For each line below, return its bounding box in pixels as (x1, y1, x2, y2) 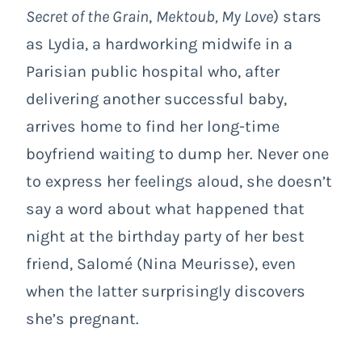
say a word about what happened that (26, 200, 305, 219)
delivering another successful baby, (26, 90, 287, 109)
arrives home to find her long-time (26, 117, 280, 137)
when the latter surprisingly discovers (26, 282, 305, 301)
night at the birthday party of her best (26, 227, 305, 246)
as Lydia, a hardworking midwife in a (26, 35, 293, 54)
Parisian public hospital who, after (26, 62, 280, 82)
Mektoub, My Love (156, 7, 273, 27)
